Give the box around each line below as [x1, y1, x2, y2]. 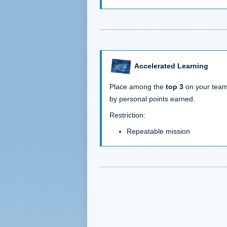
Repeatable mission [127, 127, 190, 135]
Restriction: [109, 111, 145, 119]
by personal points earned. [109, 95, 195, 103]
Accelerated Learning [134, 61, 208, 70]
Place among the [109, 83, 166, 91]
